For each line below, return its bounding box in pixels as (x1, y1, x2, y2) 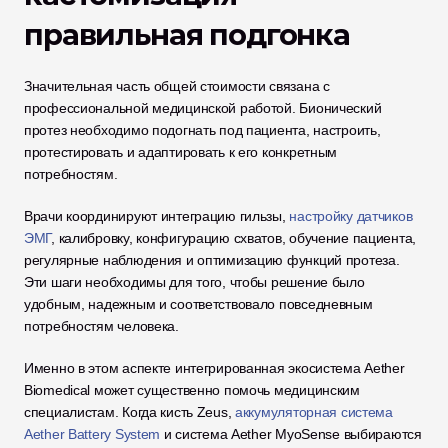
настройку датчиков (289, 208, 413, 224)
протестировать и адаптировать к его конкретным (24, 144, 338, 160)
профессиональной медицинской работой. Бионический (24, 100, 382, 116)
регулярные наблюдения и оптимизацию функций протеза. (24, 252, 400, 268)
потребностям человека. (24, 318, 179, 334)
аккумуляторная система (235, 404, 393, 420)
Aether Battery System (24, 426, 161, 442)
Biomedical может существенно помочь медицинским (24, 382, 360, 398)
